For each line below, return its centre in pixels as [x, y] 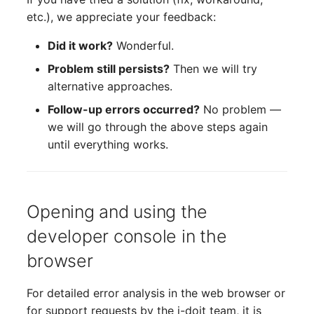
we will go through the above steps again [158, 127]
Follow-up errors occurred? [124, 109]
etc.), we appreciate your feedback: [122, 16]
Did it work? [81, 45]
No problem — [241, 109]
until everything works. [108, 144]
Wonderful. [144, 45]
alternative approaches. [110, 86]
